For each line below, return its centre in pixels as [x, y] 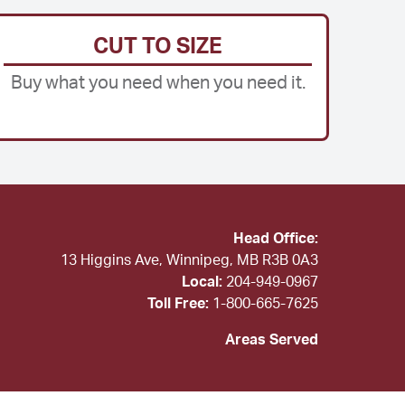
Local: [202, 282]
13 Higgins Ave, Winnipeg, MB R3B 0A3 [189, 260]
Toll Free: [178, 303]
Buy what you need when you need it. [158, 83]
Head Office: [275, 238]
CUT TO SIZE [158, 47]
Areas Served [271, 339]
